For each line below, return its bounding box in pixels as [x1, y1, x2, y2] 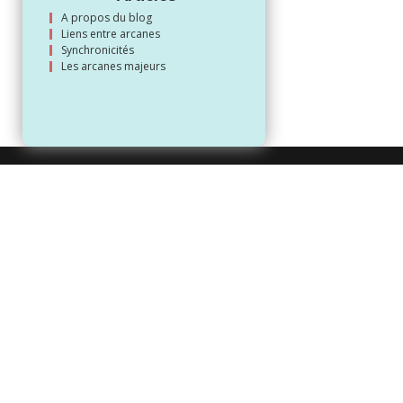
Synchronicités [60, 41, 134, 58]
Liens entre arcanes [60, 25, 160, 41]
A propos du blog [60, 9, 152, 25]
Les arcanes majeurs [60, 58, 166, 74]
